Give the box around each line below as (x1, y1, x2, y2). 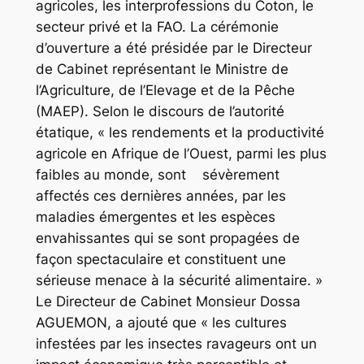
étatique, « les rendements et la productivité (35, 124, 324, 141)
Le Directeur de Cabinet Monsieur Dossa (35, 293, 301, 310)
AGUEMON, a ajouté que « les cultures (35, 314, 287, 331)
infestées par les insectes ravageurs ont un (35, 336, 317, 353)
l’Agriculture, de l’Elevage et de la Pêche (35, 82, 295, 99)
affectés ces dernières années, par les (35, 188, 286, 205)
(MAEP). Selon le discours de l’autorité (35, 103, 284, 120)
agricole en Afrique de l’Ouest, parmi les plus (35, 145, 327, 162)
